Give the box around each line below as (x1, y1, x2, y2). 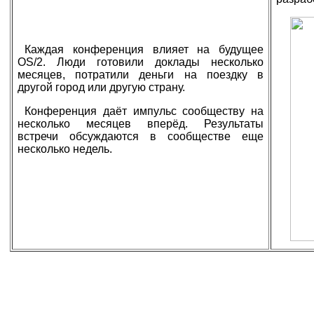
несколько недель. (18, 143, 112, 155)
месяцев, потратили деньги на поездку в (18, 69, 264, 81)
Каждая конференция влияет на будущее (25, 43, 264, 55)
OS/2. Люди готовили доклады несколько (18, 56, 264, 68)
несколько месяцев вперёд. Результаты (18, 118, 264, 130)
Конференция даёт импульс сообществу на (25, 105, 264, 117)
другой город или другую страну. (18, 81, 185, 93)
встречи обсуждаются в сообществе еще (18, 130, 264, 142)
